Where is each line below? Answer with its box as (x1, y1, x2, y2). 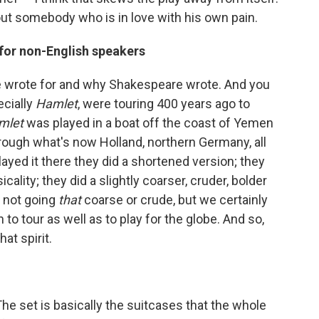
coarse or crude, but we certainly (81, 192, 268, 207)
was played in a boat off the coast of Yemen (23, 115, 273, 130)
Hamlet (36, 95, 78, 111)
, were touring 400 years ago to (78, 95, 250, 111)
